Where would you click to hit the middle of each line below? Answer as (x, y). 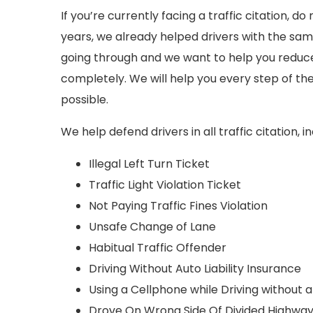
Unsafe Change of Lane (152, 227)
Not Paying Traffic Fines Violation (178, 206)
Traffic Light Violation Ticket (165, 185)
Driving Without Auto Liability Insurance (195, 269)
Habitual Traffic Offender (158, 248)
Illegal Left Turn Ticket (149, 164)
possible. (85, 100)
